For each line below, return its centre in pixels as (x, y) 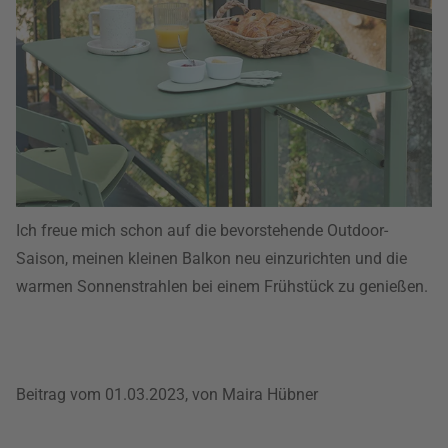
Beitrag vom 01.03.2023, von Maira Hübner (167, 395)
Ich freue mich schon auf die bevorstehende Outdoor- (202, 231)
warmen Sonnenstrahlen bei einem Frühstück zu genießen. (222, 287)
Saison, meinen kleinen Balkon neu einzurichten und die (211, 259)
